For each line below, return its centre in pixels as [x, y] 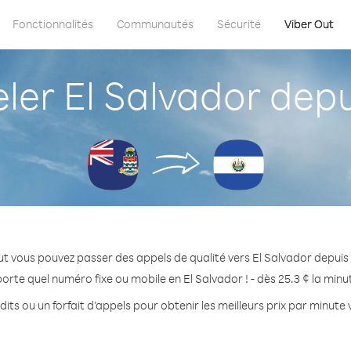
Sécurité [239, 24]
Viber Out [309, 24]
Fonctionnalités [53, 24]
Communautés [155, 24]
